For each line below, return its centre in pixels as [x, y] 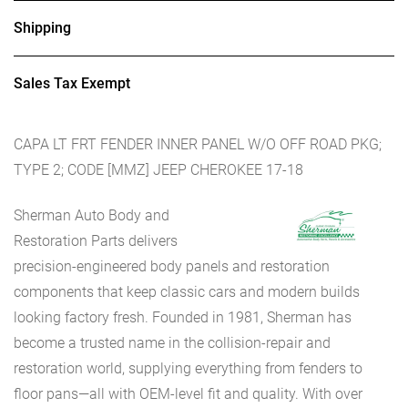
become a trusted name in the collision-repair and [172, 343]
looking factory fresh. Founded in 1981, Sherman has [183, 318]
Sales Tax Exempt [72, 84]
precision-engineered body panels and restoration [172, 267]
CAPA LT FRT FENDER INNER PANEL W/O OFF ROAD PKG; [198, 144]
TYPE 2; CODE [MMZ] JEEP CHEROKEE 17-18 [158, 169]
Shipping [42, 28]
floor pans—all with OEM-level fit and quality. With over [188, 394]
